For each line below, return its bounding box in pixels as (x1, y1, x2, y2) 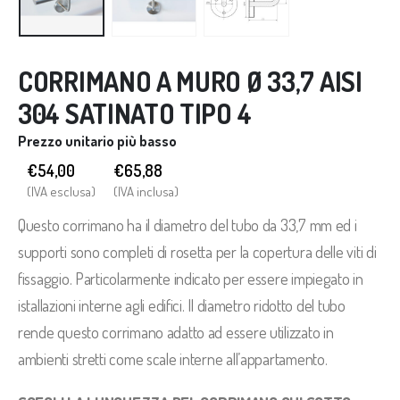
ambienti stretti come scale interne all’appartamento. (18, 347, 328, 369)
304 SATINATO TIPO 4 (18, 96, 252, 130)
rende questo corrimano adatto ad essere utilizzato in (18, 321, 334, 342)
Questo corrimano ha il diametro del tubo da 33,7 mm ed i (18, 213, 357, 235)
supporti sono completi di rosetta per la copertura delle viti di (18, 240, 377, 262)
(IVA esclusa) (27, 182, 96, 200)
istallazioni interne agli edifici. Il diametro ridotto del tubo (18, 294, 346, 315)
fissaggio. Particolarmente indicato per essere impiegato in (18, 267, 363, 288)
